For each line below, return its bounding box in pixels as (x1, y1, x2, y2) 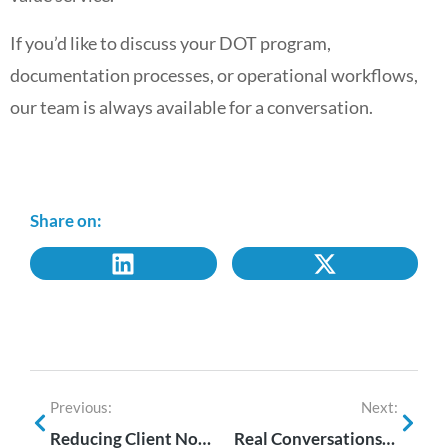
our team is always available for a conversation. (10, 96, 373, 118)
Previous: (50, 398, 112, 416)
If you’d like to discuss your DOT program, (10, 32, 331, 54)
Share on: (30, 210, 102, 231)
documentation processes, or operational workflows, (10, 64, 418, 86)
